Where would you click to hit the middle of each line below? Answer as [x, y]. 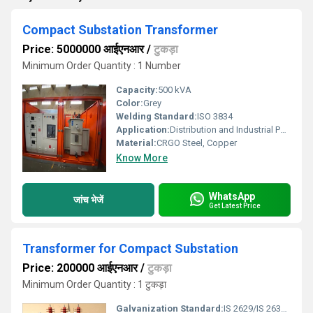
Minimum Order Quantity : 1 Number [102, 66]
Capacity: [137, 90]
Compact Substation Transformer [120, 30]
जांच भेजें [88, 199]
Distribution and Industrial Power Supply [225, 130]
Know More [142, 158]
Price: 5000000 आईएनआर [83, 49]
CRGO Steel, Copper [197, 143]
